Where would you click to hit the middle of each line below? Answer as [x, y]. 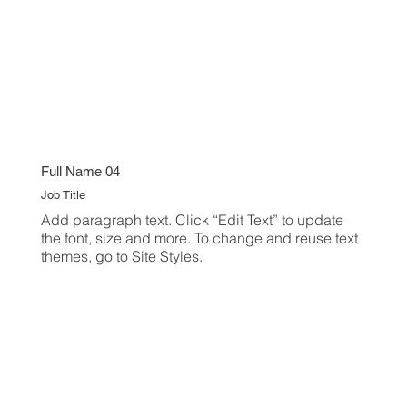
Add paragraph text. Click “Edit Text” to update [192, 220]
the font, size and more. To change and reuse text [199, 238]
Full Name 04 [80, 172]
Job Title [63, 195]
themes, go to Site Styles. [121, 257]
